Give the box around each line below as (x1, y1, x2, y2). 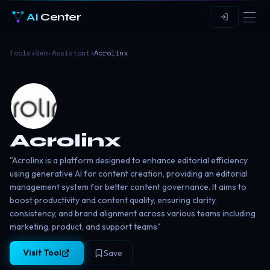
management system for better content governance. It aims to (10, 181, 246, 192)
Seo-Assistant (35, 48, 90, 58)
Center (38, 10, 81, 24)
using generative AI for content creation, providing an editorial (10, 168, 248, 179)
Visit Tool (23, 247, 62, 259)
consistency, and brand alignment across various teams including (10, 208, 256, 219)
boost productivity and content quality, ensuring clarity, (10, 195, 217, 206)
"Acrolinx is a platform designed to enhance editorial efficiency (10, 155, 248, 166)
